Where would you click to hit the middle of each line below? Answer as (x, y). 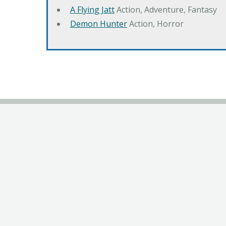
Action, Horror (155, 24)
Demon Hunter (99, 24)
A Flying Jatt (92, 10)
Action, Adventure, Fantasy (166, 10)
